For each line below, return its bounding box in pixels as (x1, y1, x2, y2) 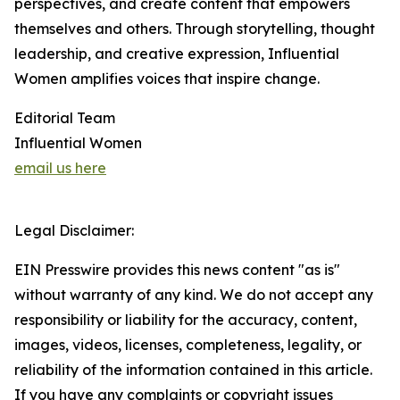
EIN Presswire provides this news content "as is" (14, 261, 340, 279)
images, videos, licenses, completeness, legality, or (14, 336, 362, 354)
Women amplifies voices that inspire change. (14, 70, 320, 87)
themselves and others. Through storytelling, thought (14, 20, 375, 37)
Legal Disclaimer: (14, 221, 134, 239)
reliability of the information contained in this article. (14, 361, 372, 379)
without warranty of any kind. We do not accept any (14, 286, 373, 304)
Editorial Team (14, 109, 115, 127)
